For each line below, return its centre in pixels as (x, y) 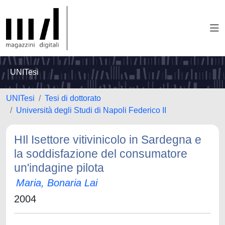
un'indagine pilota (59, 168)
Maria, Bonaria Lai (57, 183)
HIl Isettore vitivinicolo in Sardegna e (108, 140)
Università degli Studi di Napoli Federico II (91, 110)
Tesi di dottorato (73, 98)
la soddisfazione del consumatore (101, 154)
